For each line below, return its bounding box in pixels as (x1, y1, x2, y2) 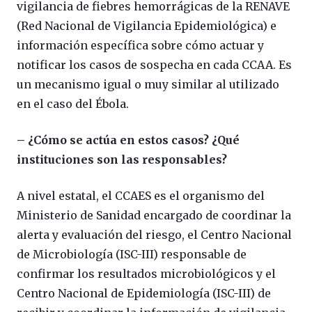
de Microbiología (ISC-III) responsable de (17, 247, 247, 261)
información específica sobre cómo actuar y (17, 38, 264, 52)
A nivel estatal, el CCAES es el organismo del (17, 188, 265, 203)
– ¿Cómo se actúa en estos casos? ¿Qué (17, 132, 240, 147)
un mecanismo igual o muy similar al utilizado (17, 77, 279, 91)
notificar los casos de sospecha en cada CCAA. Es (17, 57, 292, 72)
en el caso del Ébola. (17, 96, 129, 111)
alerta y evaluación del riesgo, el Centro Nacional (17, 227, 292, 242)
